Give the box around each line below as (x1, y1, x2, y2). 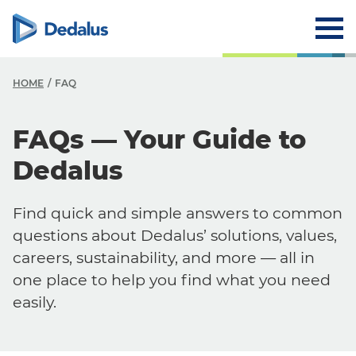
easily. (13, 292, 56, 311)
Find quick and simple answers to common (13, 203, 342, 222)
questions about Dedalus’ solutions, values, (13, 226, 337, 245)
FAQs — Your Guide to (13, 124, 306, 155)
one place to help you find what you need (13, 270, 331, 289)
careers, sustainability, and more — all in (13, 248, 315, 267)
